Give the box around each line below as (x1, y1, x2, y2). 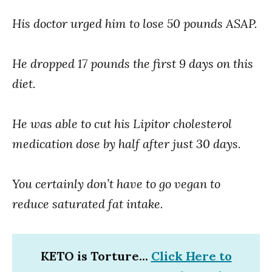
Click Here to (151, 248, 232, 264)
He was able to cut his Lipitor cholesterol (12, 116, 232, 132)
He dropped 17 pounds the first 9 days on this (12, 56, 253, 72)
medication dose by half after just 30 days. (12, 136, 241, 152)
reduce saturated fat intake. (12, 196, 163, 212)
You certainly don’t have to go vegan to (12, 176, 220, 192)
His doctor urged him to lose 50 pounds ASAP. (12, 16, 257, 32)
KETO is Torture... (40, 248, 151, 264)
